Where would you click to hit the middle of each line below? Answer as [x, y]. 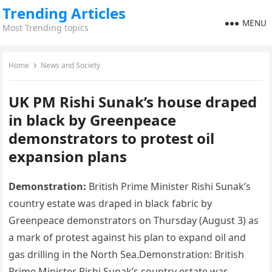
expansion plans [68, 156]
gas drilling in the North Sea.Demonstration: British [127, 254]
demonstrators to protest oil [112, 138]
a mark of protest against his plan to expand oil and [127, 237]
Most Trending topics [46, 28]
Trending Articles [64, 13]
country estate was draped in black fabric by [110, 203]
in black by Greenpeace [93, 120]
